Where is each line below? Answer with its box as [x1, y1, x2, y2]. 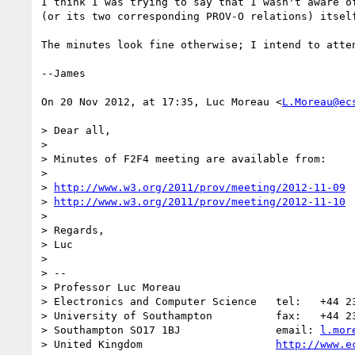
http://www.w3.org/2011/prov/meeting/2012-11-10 [54, 195, 345, 208]
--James [41, 67, 86, 79]
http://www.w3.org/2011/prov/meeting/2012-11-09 [54, 181, 345, 193]
